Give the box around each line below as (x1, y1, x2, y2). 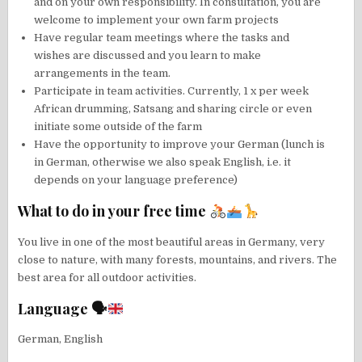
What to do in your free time (18, 201, 210, 221)
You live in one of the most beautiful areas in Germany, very (18, 235, 326, 248)
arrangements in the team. (34, 67, 171, 80)
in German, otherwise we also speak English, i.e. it (34, 156, 292, 169)
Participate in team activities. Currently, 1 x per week (34, 85, 309, 98)
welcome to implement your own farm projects (34, 14, 280, 27)
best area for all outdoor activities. (18, 271, 197, 284)
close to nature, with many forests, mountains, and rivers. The (18, 253, 338, 266)
